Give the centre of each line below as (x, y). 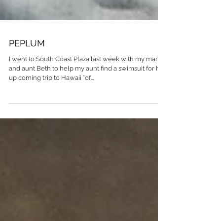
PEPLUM (27, 70)
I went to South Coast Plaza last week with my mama (87, 86)
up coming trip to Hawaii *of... (51, 105)
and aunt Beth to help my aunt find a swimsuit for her (88, 95)
